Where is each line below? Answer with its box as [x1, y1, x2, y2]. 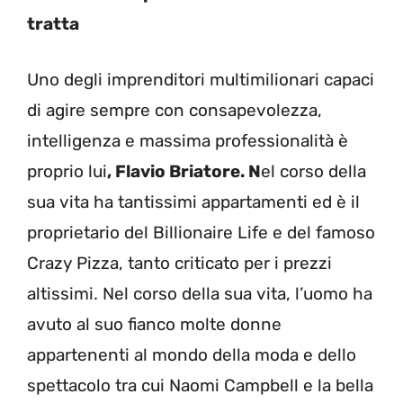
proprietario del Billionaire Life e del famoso [27, 222, 375, 243]
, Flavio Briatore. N [107, 161, 261, 182]
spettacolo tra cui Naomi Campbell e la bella [27, 375, 373, 396]
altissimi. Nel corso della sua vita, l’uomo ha [27, 283, 372, 304]
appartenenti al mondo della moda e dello [27, 345, 356, 365]
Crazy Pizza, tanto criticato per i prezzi [27, 253, 332, 273]
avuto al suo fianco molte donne [27, 314, 282, 335]
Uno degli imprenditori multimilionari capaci [27, 69, 374, 90]
